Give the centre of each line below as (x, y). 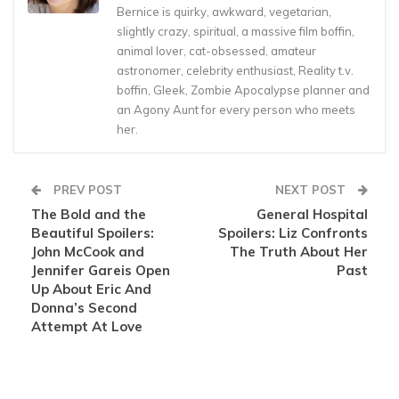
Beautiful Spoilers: (93, 233)
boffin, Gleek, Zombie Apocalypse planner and (243, 90)
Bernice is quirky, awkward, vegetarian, (224, 12)
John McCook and (88, 252)
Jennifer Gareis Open (101, 271)
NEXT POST (312, 190)
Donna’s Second (84, 308)
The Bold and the (89, 215)
